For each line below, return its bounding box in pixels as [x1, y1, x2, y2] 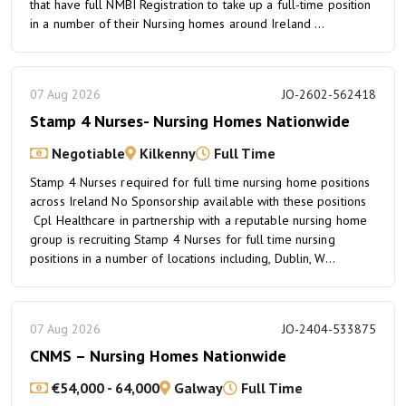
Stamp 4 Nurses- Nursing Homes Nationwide [30, 111, 350, 131]
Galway [170, 379, 223, 397]
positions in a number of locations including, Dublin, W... [30, 250, 335, 266]
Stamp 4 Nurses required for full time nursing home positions [30, 174, 371, 190]
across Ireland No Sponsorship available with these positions [30, 193, 367, 209]
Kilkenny [136, 144, 196, 162]
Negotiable [48, 144, 125, 162]
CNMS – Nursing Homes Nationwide [30, 345, 286, 366]
